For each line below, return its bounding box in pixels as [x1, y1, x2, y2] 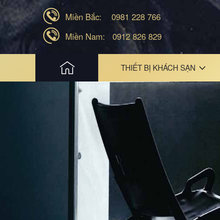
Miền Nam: [65, 30, 105, 42]
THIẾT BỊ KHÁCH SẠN [121, 62, 195, 73]
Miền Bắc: [65, 11, 102, 23]
